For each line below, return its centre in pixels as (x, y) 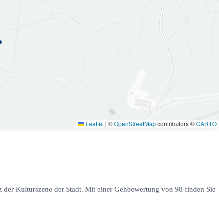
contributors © (176, 123)
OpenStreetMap (135, 123)
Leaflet (94, 123)
